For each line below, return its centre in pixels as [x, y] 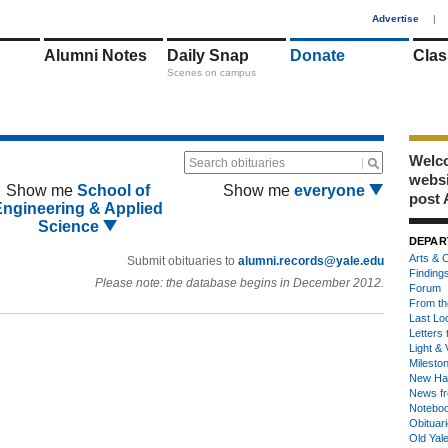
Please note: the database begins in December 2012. [239, 283]
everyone [331, 190]
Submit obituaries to [182, 261]
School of [113, 190]
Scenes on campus [211, 72]
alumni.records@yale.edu [311, 261]
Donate [317, 55]
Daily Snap [208, 55]
